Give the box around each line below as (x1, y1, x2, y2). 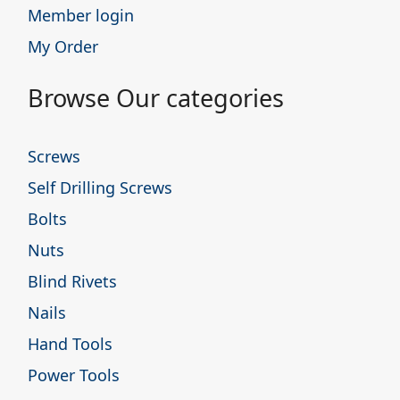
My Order (28, 35, 98, 57)
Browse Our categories (28, 80, 284, 114)
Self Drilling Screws (28, 176, 172, 198)
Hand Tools (28, 332, 112, 354)
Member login (28, 4, 134, 26)
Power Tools (28, 363, 120, 386)
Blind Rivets (28, 270, 117, 292)
